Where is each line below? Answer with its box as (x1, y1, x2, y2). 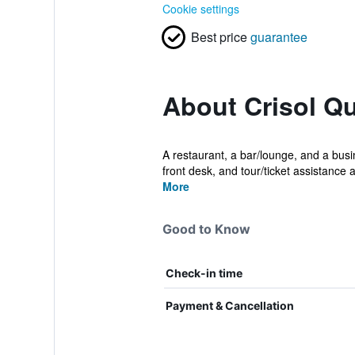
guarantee (250, 28, 307, 46)
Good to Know (162, 221, 250, 237)
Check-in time (165, 266, 242, 280)
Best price (190, 28, 247, 46)
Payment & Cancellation (165, 299, 294, 312)
